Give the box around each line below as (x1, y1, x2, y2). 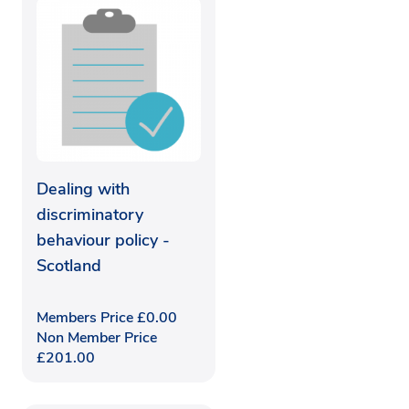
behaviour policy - (37, 228, 170, 251)
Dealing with (37, 177, 130, 200)
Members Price (37, 307, 137, 328)
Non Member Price (37, 327, 157, 348)
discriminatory (37, 203, 143, 225)
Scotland (37, 254, 101, 277)
